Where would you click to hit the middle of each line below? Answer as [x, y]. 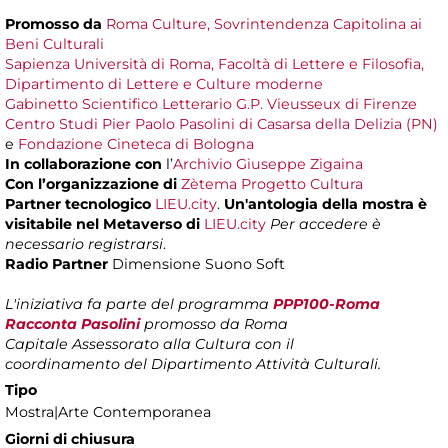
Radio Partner [56, 263]
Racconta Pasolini [72, 323]
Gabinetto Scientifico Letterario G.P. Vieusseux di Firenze [211, 103]
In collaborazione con [83, 163]
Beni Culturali [54, 43]
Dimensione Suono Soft [196, 263]
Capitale [38, 343]
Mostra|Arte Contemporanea [108, 411]
